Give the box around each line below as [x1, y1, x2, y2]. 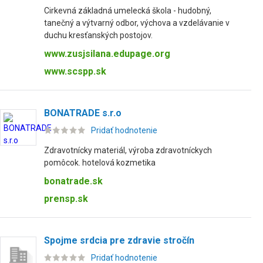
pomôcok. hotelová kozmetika [44, 158, 156, 167]
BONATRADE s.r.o [44, 107, 122, 119]
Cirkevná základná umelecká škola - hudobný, [44, 6, 211, 15]
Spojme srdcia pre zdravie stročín [44, 235, 194, 246]
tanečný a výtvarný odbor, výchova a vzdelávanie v [44, 18, 230, 28]
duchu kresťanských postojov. [44, 31, 153, 40]
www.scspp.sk [44, 66, 106, 77]
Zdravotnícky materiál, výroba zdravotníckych [44, 146, 212, 155]
